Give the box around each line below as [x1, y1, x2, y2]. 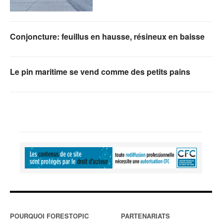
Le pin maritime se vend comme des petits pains [10, 66, 190, 78]
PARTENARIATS [121, 211, 170, 221]
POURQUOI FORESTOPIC [10, 211, 89, 221]
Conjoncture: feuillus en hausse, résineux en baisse [10, 31, 205, 43]
